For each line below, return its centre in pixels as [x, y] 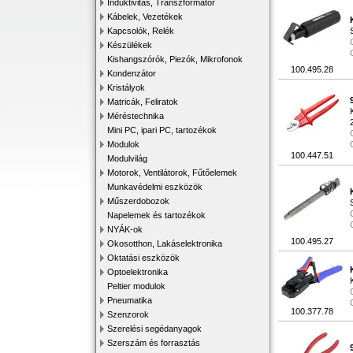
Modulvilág [127, 158]
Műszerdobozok [138, 201]
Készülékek [130, 45]
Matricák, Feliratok [143, 102]
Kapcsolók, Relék [141, 31]
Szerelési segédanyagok [154, 329]
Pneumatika [130, 300]
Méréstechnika [136, 116]
